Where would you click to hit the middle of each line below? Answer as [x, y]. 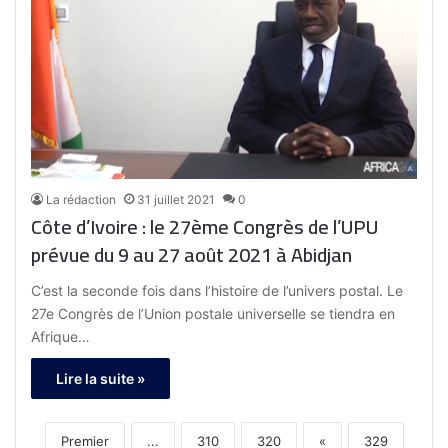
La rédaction [81, 199]
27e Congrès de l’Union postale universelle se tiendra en [213, 313]
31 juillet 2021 [176, 199]
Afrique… [61, 336]
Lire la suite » [101, 378]
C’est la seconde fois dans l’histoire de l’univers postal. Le [217, 290]
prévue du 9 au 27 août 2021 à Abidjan [192, 254]
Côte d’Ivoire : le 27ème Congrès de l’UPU [205, 226]
